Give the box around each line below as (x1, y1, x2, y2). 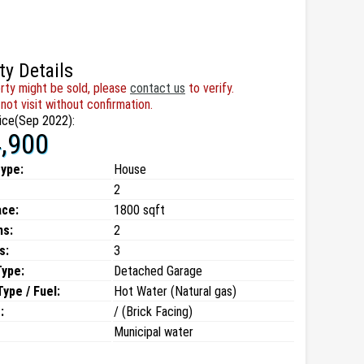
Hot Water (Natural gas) (114, 284, 236, 299)
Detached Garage (114, 263, 202, 279)
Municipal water (114, 324, 193, 340)
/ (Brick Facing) (114, 304, 193, 319)
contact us (130, 80, 185, 96)
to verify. (185, 80, 234, 96)
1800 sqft (114, 202, 165, 218)
